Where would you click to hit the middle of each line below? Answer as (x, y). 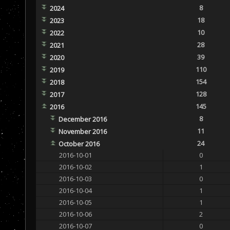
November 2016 (82, 131)
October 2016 (79, 143)
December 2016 (82, 119)
